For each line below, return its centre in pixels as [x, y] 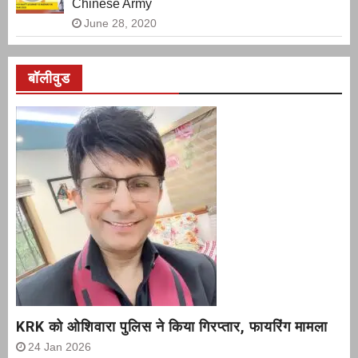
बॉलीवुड [49, 78]
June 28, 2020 [120, 24]
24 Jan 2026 [60, 347]
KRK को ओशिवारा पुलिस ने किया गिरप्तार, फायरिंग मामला [172, 327]
